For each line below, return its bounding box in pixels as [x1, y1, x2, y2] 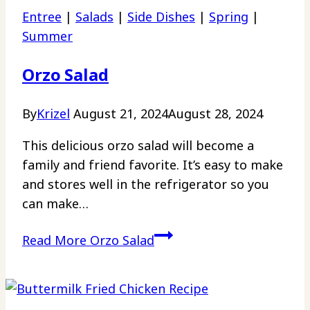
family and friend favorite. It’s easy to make [22, 156, 283, 173]
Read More [22, 231, 86, 248]
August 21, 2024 [73, 104, 168, 122]
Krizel [37, 104, 70, 122]
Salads [75, 8, 113, 25]
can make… [22, 194, 88, 212]
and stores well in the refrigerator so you [22, 175, 269, 192]
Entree [22, 8, 62, 25]
